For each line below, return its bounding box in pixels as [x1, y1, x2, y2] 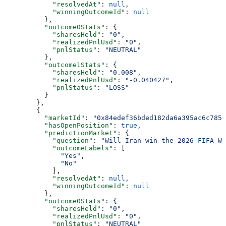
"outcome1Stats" [4, 61, 105, 69]
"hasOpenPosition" [4, 121, 113, 129]
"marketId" [4, 114, 85, 122]
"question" [4, 136, 93, 144]
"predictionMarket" [4, 129, 117, 137]
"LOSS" [105, 83, 129, 91]
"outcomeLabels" [4, 144, 113, 152]
